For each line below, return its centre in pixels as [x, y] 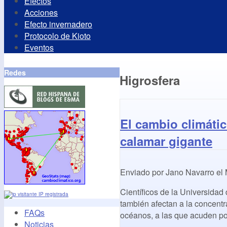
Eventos [39, 47]
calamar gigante [166, 141]
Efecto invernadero [58, 24]
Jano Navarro [190, 172]
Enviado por [143, 172]
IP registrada [53, 194]
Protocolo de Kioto [58, 35]
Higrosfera [150, 80]
